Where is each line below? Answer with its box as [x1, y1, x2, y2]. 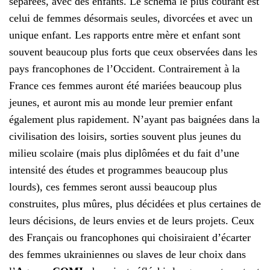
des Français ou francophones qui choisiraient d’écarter [9, 231, 251, 244]
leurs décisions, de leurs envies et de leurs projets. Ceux [9, 215, 254, 227]
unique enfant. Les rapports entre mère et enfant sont [9, 29, 240, 42]
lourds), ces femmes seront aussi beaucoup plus [9, 181, 217, 193]
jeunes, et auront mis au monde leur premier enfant [9, 96, 233, 109]
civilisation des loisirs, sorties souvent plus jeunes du [9, 130, 241, 143]
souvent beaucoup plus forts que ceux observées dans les [9, 46, 257, 58]
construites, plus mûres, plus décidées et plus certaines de [9, 198, 261, 210]
